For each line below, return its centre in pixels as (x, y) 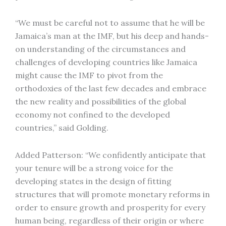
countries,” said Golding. (62, 128)
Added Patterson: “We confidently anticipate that (110, 155)
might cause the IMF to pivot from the (89, 75)
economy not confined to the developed (93, 115)
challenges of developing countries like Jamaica (106, 62)
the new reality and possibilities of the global (101, 101)
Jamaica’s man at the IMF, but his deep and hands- (112, 36)
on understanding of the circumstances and (100, 49)
